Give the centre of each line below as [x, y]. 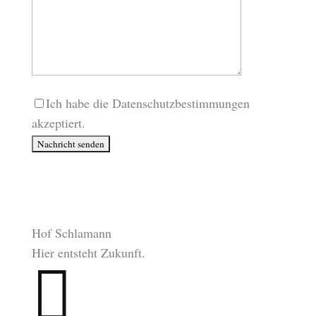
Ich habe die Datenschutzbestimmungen [147, 103]
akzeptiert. [58, 123]
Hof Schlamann [71, 233]
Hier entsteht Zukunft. [88, 253]
